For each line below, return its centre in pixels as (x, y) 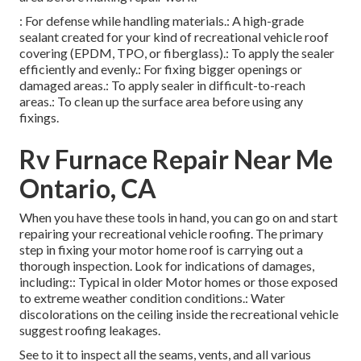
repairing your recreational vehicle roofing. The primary (171, 234)
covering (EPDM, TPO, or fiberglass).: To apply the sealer (177, 53)
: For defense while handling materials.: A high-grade (162, 21)
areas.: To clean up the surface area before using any (161, 102)
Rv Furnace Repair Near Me (176, 160)
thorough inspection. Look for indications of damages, (167, 266)
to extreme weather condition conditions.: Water (152, 298)
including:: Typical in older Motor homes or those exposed (178, 282)
